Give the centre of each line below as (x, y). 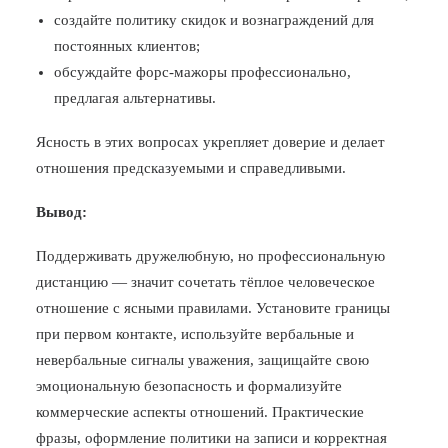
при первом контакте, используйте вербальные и (195, 334)
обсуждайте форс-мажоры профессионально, (202, 72)
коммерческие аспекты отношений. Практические (200, 412)
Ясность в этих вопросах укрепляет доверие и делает (210, 142)
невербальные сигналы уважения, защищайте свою (202, 360)
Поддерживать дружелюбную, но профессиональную (210, 256)
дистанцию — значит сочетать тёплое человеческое (205, 282)
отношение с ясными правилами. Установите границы (213, 308)
